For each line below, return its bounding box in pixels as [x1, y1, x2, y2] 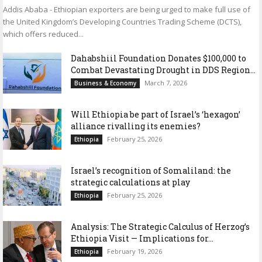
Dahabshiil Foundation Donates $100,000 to [71, 53, 246, 64]
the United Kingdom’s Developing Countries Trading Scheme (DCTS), [3, 16, 242, 27]
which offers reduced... [3, 29, 84, 40]
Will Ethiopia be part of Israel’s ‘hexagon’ [71, 109, 240, 120]
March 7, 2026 [144, 78, 187, 88]
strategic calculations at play [71, 177, 190, 188]
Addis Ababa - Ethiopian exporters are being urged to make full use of [3, 4, 250, 15]
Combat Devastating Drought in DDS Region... [71, 64, 256, 76]
